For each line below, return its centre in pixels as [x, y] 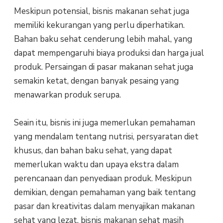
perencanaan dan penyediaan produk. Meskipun [103, 178]
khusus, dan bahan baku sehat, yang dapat [93, 150]
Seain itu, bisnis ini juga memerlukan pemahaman [104, 122]
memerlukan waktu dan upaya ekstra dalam [96, 164]
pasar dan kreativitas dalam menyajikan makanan [104, 206]
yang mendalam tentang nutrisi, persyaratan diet [106, 136]
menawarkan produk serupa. [67, 95]
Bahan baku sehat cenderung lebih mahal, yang [103, 39]
